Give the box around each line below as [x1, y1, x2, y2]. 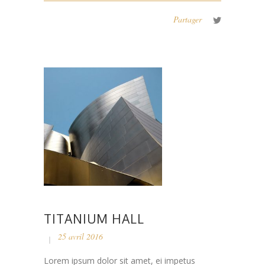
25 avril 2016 [58, 231, 103, 243]
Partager [173, 14, 202, 25]
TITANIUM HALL [44, 211, 144, 227]
